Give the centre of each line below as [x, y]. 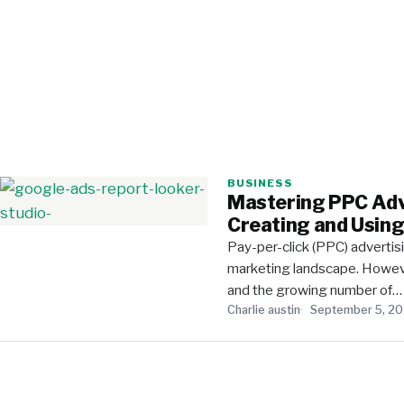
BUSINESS [260, 183]
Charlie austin [264, 310]
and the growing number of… [315, 290]
